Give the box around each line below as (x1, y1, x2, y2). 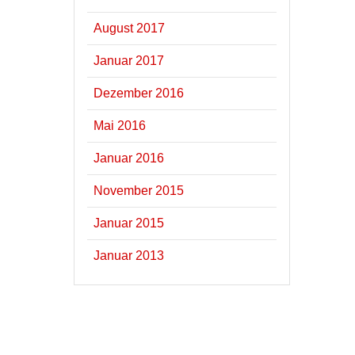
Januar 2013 (94, 248, 165, 262)
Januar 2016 (94, 151, 165, 165)
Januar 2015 (94, 216, 165, 230)
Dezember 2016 (94, 86, 185, 100)
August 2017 (94, 21, 166, 35)
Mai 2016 (94, 118, 147, 132)
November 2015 (94, 183, 185, 197)
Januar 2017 (94, 53, 165, 67)
